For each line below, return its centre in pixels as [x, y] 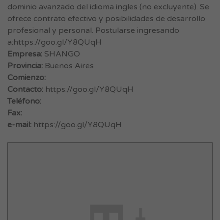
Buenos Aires [68, 66]
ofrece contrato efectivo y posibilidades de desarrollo [106, 19]
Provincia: [25, 66]
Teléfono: [24, 101]
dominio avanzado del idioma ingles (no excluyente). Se [108, 7]
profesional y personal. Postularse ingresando [93, 30]
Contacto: [25, 89]
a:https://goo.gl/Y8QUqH [55, 42]
